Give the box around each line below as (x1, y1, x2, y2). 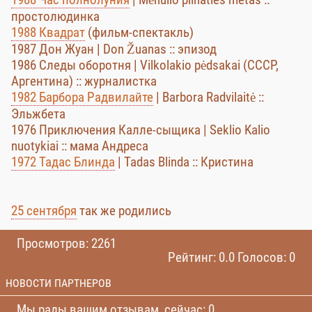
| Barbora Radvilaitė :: (153, 89, 264, 105)
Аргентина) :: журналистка (11, 73, 157, 89)
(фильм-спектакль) (85, 24, 194, 40)
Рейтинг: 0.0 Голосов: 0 (168, 249, 295, 265)
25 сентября (11, 203, 77, 219)
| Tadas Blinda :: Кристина (115, 154, 253, 170)
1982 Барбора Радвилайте (11, 89, 153, 105)
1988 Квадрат (11, 24, 85, 40)
